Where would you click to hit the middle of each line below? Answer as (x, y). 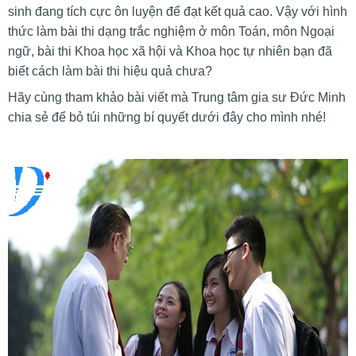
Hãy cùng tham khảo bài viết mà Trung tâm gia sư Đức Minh (177, 97)
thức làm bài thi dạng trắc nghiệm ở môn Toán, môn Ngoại (171, 31)
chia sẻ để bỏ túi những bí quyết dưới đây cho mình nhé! (167, 117)
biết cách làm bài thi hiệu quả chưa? (110, 71)
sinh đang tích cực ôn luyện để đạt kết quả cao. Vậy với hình (178, 12)
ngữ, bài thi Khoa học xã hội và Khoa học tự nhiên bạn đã (170, 51)
